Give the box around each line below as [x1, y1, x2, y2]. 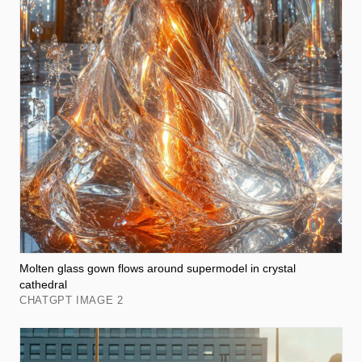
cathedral [19, 278, 67, 292]
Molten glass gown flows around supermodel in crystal [19, 262, 296, 276]
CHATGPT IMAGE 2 [19, 294, 124, 307]
